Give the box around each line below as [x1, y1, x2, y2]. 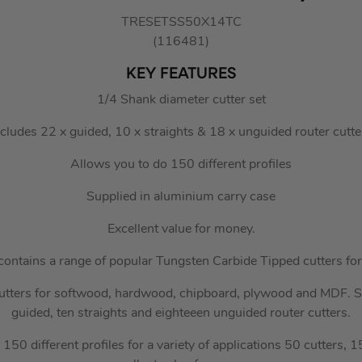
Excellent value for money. [107, 223, 255, 237]
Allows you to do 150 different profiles [70, 158, 292, 172]
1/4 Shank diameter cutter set [96, 94, 266, 107]
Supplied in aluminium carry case [86, 191, 276, 204]
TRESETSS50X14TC [120, 16, 242, 30]
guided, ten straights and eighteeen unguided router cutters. [11, 307, 351, 321]
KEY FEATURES [125, 66, 237, 83]
